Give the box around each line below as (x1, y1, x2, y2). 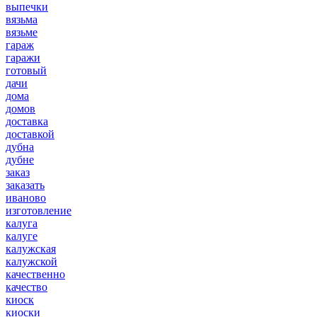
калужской (6, 255, 57, 268)
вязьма (6, 13, 38, 26)
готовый (6, 64, 47, 77)
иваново (6, 192, 46, 204)
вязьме (6, 26, 38, 39)
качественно (6, 268, 65, 281)
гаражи (6, 52, 40, 64)
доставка (6, 115, 48, 128)
